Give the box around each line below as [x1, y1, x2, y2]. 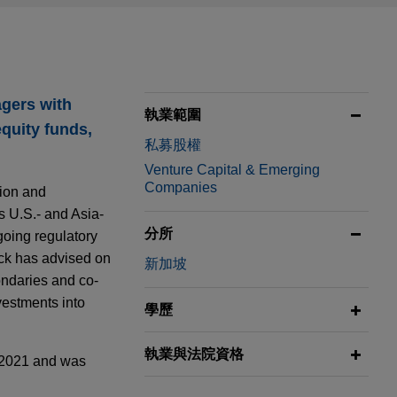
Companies [144, 180, 217, 196]
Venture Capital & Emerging [144, 162, 320, 178]
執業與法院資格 [144, 346, 244, 362]
